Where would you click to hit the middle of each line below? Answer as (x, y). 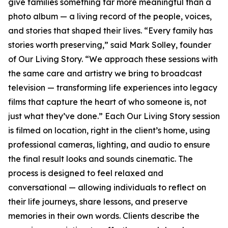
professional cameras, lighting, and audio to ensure (109, 145)
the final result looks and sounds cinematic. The (101, 159)
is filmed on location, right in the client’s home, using (109, 131)
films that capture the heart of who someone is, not (107, 102)
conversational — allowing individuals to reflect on (107, 188)
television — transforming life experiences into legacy (113, 88)
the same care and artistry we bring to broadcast (105, 74)
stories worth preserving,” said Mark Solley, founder (110, 45)
